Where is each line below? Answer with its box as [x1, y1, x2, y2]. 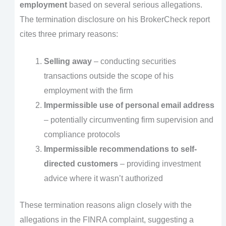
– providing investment [118, 159, 201, 168]
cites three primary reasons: [19, 29, 118, 38]
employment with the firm [43, 86, 133, 95]
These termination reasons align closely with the [19, 201, 192, 210]
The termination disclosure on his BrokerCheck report [19, 15, 210, 24]
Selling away [43, 57, 92, 66]
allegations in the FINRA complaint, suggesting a [19, 215, 194, 224]
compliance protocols [43, 130, 120, 139]
